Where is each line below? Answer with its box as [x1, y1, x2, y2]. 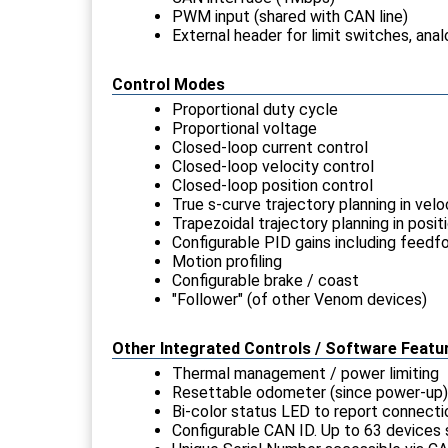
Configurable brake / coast [172, 270, 359, 290]
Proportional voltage [172, 118, 317, 138]
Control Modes [112, 74, 225, 94]
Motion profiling [172, 251, 282, 271]
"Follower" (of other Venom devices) [172, 289, 427, 309]
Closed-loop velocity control [172, 156, 374, 176]
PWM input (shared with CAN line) [172, 6, 408, 26]
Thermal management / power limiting [172, 363, 439, 383]
